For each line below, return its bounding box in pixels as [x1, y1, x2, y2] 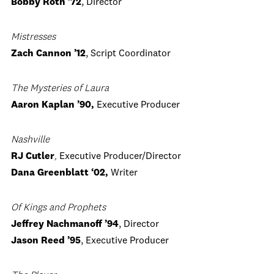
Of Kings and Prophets [11, 203, 106, 213]
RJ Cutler [11, 152, 54, 161]
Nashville [11, 135, 50, 145]
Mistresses [11, 32, 56, 42]
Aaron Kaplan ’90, [11, 100, 94, 110]
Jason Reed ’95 [11, 236, 81, 246]
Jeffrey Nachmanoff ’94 [11, 220, 119, 229]
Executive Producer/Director [59, 152, 181, 161]
